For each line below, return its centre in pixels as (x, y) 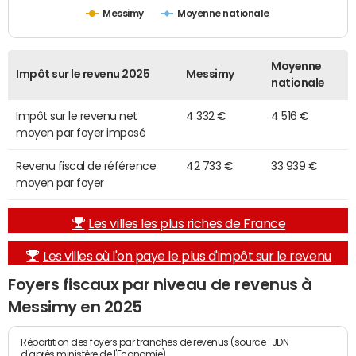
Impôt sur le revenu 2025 (83, 74)
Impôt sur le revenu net (77, 116)
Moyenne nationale (224, 14)
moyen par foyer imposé (81, 133)
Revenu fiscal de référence (86, 166)
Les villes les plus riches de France (187, 224)
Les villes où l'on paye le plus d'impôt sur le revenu (187, 256)
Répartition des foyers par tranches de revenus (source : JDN (155, 342)
